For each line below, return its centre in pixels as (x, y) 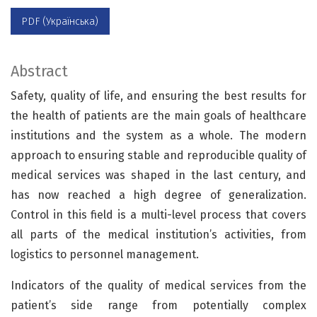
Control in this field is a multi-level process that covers (158, 214)
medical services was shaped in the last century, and (158, 175)
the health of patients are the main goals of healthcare (158, 115)
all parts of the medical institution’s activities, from (158, 234)
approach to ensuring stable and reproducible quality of (158, 155)
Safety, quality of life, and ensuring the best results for (158, 96)
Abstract (39, 71)
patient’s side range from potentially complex (158, 305)
